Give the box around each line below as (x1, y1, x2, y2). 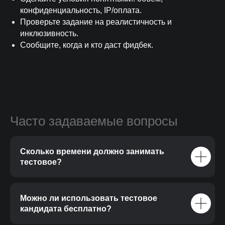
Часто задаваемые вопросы (10, 114, 178, 129)
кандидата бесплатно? (20, 204, 111, 213)
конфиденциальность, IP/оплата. (20, 6, 142, 15)
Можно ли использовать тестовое (20, 194, 157, 203)
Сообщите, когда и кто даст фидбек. (20, 41, 153, 50)
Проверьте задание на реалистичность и (20, 18, 172, 27)
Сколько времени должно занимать (20, 147, 164, 156)
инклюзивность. (20, 29, 78, 38)
